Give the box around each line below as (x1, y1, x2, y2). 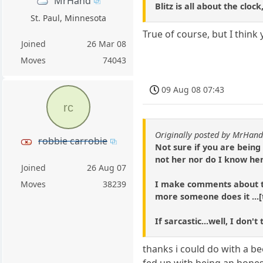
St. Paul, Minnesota (30, 12, 106, 23)
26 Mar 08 (87, 38, 127, 49)
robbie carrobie (38, 134, 107, 147)
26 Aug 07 (87, 162, 127, 174)
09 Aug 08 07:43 (161, 83, 225, 95)
